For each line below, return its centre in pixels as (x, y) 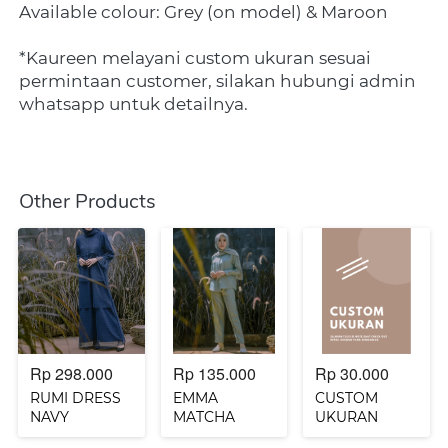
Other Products (87, 201)
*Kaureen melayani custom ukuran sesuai (195, 57)
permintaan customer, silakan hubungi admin (217, 80)
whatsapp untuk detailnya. (133, 103)
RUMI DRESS (76, 398)
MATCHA (203, 417)
